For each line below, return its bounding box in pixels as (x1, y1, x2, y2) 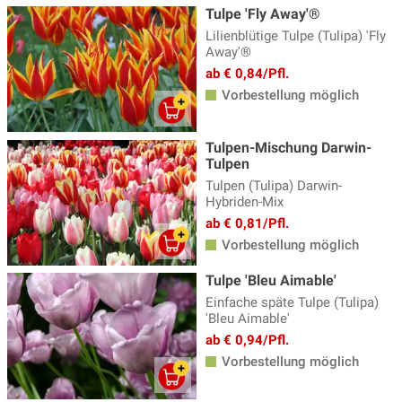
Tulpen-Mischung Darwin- (205, 138, 371, 156)
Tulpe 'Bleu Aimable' (205, 272, 336, 290)
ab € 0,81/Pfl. (205, 214, 289, 232)
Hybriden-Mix (205, 193, 284, 210)
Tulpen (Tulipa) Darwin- (205, 177, 342, 194)
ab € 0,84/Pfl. (205, 66, 289, 82)
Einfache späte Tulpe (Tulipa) (205, 294, 379, 311)
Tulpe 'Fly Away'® (205, 5, 320, 22)
